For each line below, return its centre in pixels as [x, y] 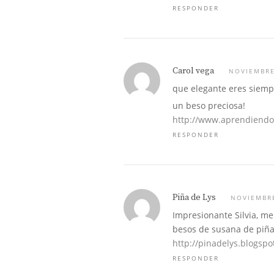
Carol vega [193, 71]
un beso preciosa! [209, 106]
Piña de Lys [194, 198]
